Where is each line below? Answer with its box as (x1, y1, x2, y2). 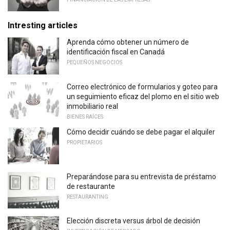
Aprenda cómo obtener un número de (67, 38, 189, 47)
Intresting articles (8, 21, 78, 31)
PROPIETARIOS (67, 140, 102, 146)
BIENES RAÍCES (67, 114, 103, 120)
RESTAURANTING (67, 194, 108, 200)
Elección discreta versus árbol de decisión (67, 217, 200, 225)
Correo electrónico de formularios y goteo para (67, 83, 218, 91)
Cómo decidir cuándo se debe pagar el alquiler (67, 128, 215, 137)
